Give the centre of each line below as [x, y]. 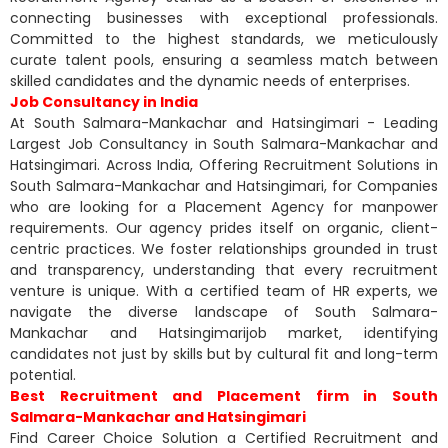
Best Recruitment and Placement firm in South [224, 395]
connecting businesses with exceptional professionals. [224, 17]
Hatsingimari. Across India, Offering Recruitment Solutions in [224, 164]
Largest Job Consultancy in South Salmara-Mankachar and [224, 143]
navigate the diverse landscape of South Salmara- [224, 311]
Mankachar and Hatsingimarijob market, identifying [224, 332]
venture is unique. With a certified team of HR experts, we [224, 290]
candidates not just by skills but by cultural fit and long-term [224, 353]
